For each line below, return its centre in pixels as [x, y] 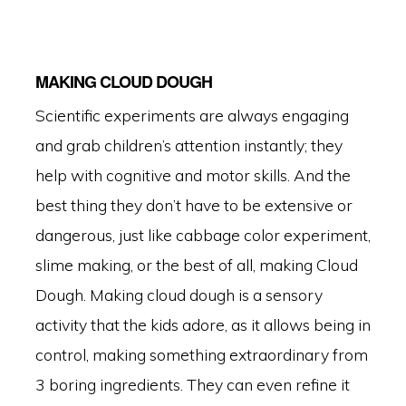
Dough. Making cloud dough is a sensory [179, 295]
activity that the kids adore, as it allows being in [203, 325]
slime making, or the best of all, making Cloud [196, 265]
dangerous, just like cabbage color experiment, [203, 235]
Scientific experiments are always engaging [192, 116]
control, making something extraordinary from [201, 355]
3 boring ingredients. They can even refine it [192, 385]
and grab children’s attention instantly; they [188, 145]
